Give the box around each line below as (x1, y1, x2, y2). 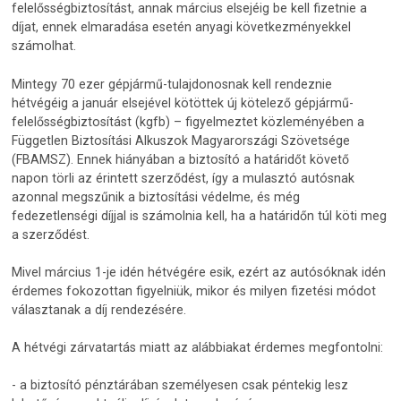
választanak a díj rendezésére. (12, 302, 187, 317)
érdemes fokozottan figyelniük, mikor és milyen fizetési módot (12, 283, 377, 298)
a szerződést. (12, 226, 90, 242)
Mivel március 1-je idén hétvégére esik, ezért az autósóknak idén (12, 264, 387, 279)
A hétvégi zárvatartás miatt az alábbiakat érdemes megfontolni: (12, 339, 384, 354)
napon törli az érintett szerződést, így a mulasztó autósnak (12, 170, 355, 185)
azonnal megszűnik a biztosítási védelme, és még (12, 189, 301, 204)
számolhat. (12, 38, 77, 54)
